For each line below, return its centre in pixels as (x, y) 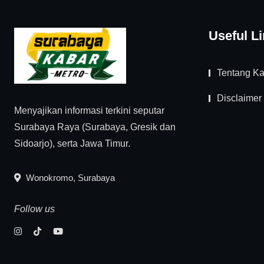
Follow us (34, 209)
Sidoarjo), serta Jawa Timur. (72, 144)
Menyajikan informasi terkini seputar (89, 111)
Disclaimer (239, 98)
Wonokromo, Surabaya (69, 178)
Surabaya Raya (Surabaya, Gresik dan (95, 127)
